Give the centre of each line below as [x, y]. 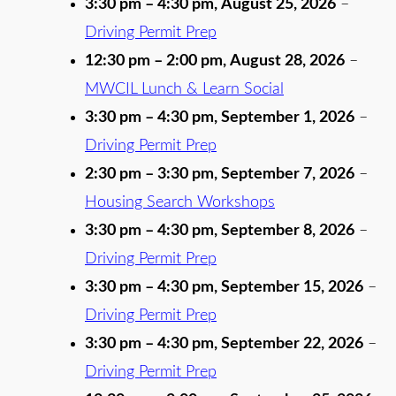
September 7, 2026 [288, 174]
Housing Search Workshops [180, 202]
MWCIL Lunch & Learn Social [184, 89]
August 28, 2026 [287, 61]
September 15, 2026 [292, 287]
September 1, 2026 [288, 118]
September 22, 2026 [292, 344]
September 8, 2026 [288, 231]
